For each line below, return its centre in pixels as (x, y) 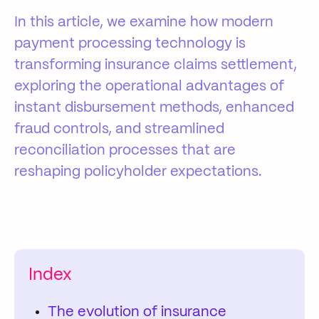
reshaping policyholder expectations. (138, 172)
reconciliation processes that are (125, 151)
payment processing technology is (130, 44)
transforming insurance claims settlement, (156, 65)
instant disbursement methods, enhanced (154, 108)
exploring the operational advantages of (149, 87)
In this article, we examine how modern (144, 22)
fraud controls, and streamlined (119, 129)
